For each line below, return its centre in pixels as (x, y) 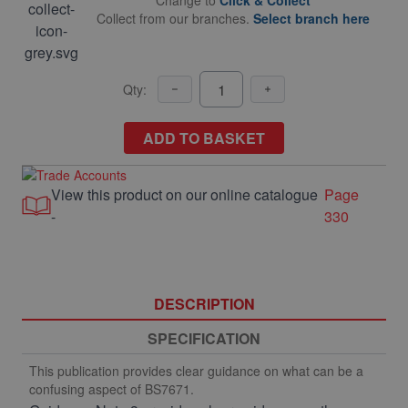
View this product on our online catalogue (184, 194)
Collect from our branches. (175, 18)
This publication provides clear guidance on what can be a (196, 371)
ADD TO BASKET (204, 138)
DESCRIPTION (204, 304)
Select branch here (311, 18)
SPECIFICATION (204, 338)
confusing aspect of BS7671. (112, 389)
